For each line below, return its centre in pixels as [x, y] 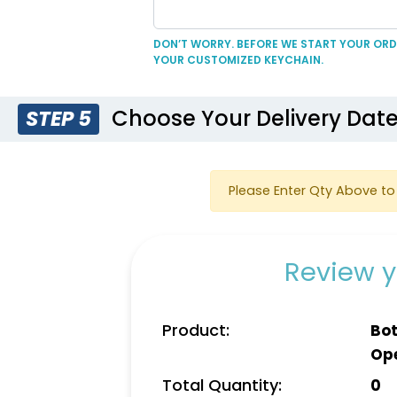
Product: [196, 330]
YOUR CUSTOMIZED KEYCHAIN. [238, 60]
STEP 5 [59, 119]
